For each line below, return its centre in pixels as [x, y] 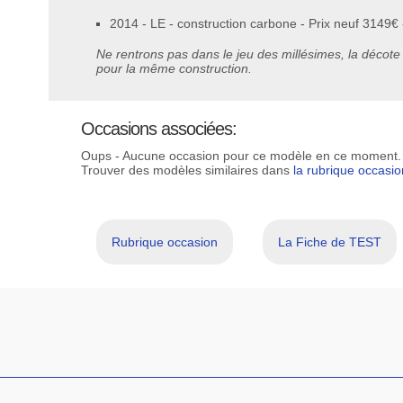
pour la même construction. [175, 68]
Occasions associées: [159, 128]
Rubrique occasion [164, 242]
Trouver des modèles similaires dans [188, 170]
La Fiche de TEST [330, 242]
